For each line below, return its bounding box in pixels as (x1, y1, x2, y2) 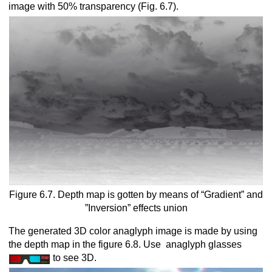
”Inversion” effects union (84, 203, 188, 214)
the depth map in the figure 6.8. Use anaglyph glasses (8, 239, 242, 250)
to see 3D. (50, 253, 97, 263)
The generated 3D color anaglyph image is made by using (8, 226, 257, 237)
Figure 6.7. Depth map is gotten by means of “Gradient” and (9, 189, 263, 200)
